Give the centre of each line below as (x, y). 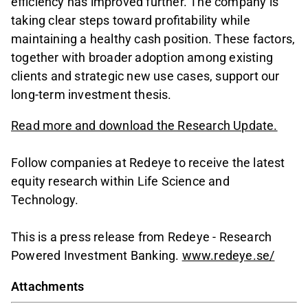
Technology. (45, 200)
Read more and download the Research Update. (144, 126)
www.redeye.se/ (228, 256)
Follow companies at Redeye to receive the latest (148, 163)
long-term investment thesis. (91, 95)
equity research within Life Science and (120, 181)
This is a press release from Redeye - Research (142, 237)
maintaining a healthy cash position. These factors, (153, 39)
